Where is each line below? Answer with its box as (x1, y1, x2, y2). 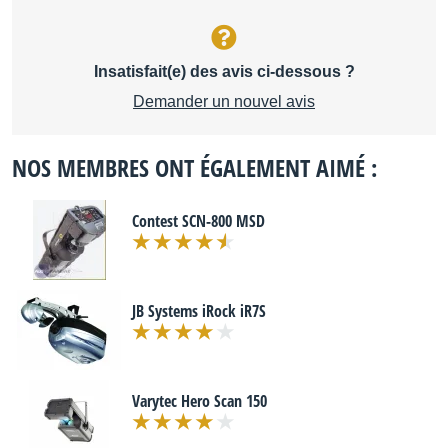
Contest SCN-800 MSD (132, 210, 265, 232)
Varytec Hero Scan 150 (132, 390, 267, 412)
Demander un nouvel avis (133, 93, 315, 110)
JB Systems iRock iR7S (132, 300, 266, 322)
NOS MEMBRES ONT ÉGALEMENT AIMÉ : (12, 151, 377, 184)
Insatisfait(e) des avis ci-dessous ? (93, 63, 355, 80)
